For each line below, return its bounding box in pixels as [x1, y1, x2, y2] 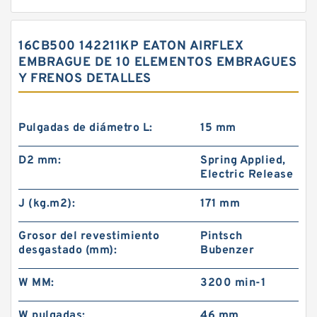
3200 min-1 [200, 276, 266, 290]
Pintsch [200, 229, 243, 243]
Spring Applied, [200, 154, 286, 168]
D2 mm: [18, 154, 61, 168]
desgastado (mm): [18, 243, 117, 258]
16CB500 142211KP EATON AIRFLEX [18, 38, 243, 54]
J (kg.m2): [18, 197, 75, 211]
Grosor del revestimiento [18, 229, 159, 243]
